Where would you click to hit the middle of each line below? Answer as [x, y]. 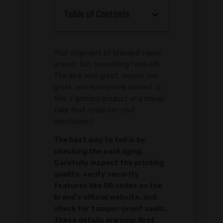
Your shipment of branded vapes [108, 53]
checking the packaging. [98, 152]
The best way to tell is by [100, 140]
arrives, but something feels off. [107, 64]
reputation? [73, 121]
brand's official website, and [105, 198]
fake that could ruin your [95, 110]
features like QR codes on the [108, 186]
